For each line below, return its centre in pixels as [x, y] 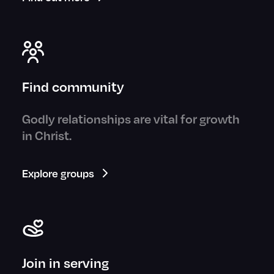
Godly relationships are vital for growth [131, 119]
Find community [73, 87]
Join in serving [65, 263]
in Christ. [47, 135]
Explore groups [58, 173]
